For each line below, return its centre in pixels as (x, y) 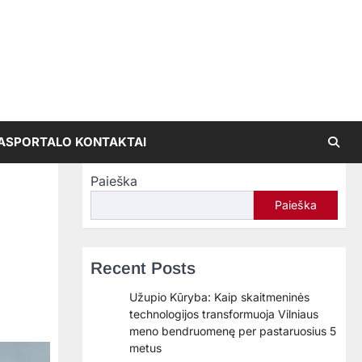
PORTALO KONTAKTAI (80, 142)
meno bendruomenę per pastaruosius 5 (233, 331)
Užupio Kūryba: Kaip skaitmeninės (219, 297)
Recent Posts (143, 268)
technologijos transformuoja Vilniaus (224, 314)
